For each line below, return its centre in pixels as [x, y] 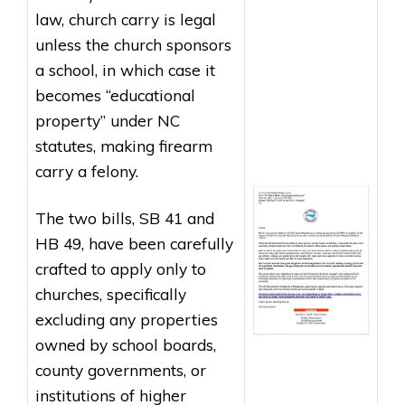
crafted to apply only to [121, 269]
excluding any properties [127, 320]
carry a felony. [87, 171]
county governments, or [121, 370]
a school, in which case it [125, 70]
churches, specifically [111, 294]
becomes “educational [115, 95]
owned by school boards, [126, 345]
